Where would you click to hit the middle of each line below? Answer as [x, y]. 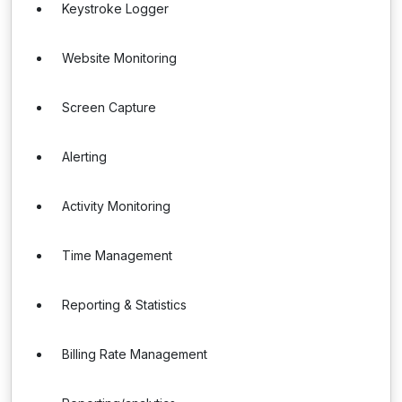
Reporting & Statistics [124, 305]
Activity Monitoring [116, 206]
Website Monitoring [119, 58]
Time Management [117, 255]
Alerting [84, 157]
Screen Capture [109, 107]
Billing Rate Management [135, 354]
